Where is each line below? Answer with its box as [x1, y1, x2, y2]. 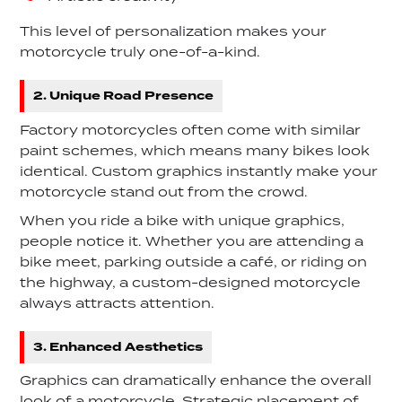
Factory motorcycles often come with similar [20, 120, 362, 141]
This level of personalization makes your [20, 22, 328, 43]
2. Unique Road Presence [33, 87, 214, 105]
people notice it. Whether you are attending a [20, 232, 364, 253]
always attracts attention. [20, 294, 215, 315]
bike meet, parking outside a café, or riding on [20, 253, 368, 274]
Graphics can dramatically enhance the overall [20, 371, 372, 392]
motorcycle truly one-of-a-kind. [20, 43, 261, 64]
